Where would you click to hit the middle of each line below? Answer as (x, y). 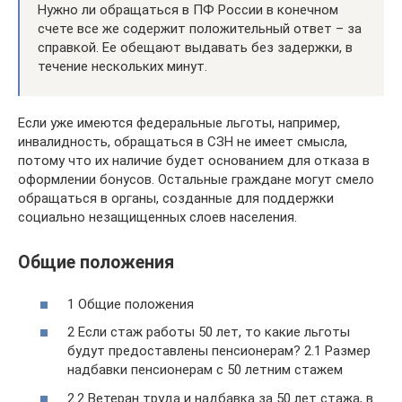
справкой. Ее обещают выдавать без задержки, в (195, 48)
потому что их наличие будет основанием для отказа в (194, 161)
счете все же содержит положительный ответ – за (200, 29)
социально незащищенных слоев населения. (157, 217)
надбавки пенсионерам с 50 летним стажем (205, 370)
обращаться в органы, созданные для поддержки (176, 198)
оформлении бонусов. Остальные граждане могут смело (196, 179)
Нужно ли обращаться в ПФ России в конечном (188, 10)
